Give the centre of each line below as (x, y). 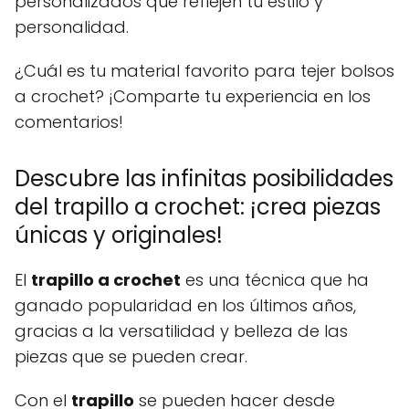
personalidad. (72, 26)
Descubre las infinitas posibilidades (204, 178)
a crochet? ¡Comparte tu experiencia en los (193, 96)
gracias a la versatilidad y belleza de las (181, 330)
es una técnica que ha (275, 279)
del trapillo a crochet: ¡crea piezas (198, 206)
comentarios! (69, 121)
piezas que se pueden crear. (131, 356)
